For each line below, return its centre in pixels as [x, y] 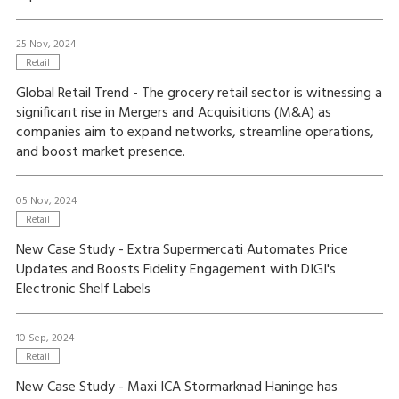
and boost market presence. [100, 152]
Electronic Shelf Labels [83, 289]
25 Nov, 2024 [45, 45]
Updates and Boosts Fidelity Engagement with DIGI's [175, 270]
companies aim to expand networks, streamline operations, [195, 133]
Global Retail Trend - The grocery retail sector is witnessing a [199, 94]
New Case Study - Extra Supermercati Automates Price [182, 250]
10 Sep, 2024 [45, 338]
